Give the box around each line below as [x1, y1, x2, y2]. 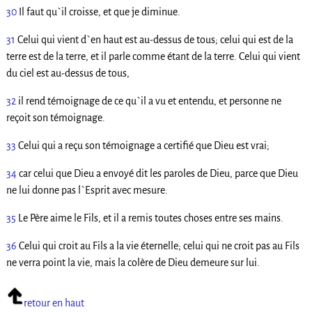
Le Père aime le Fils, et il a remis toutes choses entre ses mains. [17, 212, 283, 224]
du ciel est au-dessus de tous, [6, 67, 130, 79]
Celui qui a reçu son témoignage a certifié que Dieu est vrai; [17, 139, 270, 151]
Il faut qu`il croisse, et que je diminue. [18, 6, 180, 17]
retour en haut [23, 297, 84, 309]
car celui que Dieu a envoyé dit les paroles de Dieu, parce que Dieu [18, 167, 298, 179]
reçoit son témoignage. [6, 111, 105, 123]
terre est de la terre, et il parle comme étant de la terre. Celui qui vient [6, 50, 300, 62]
